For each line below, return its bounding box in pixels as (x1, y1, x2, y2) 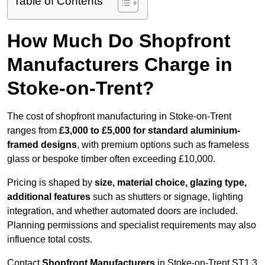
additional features (7, 192, 91, 202)
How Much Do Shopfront (7, 30, 231, 52)
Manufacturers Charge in (7, 54, 232, 76)
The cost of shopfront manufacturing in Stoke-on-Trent (7, 111, 231, 122)
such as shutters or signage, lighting (91, 192, 243, 202)
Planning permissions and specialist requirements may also (7, 220, 256, 231)
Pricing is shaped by (7, 177, 95, 188)
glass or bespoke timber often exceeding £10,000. (7, 154, 215, 164)
